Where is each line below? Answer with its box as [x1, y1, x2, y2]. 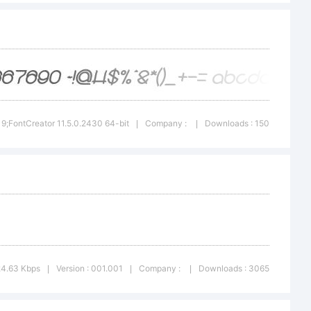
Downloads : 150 [205, 118, 269, 128]
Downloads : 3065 [199, 263, 269, 274]
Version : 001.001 [56, 263, 123, 274]
